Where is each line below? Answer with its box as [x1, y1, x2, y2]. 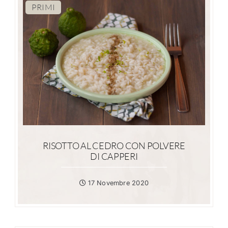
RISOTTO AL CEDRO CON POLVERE [43, 140, 185, 151]
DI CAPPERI [90, 151, 138, 162]
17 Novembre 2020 [86, 179, 149, 187]
